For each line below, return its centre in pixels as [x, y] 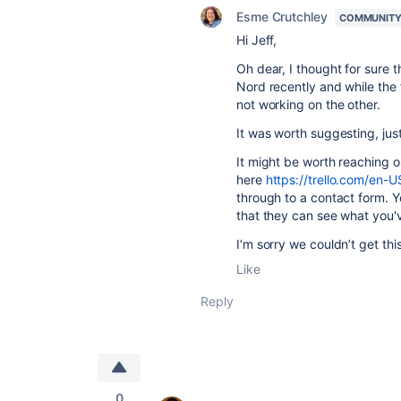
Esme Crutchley [282, 17]
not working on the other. [308, 105]
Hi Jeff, [257, 40]
